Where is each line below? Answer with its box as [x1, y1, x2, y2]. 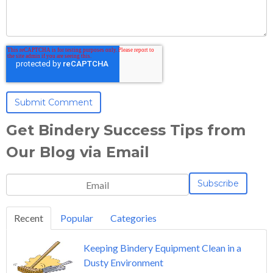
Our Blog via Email [6, 143, 149, 161]
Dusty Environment [83, 257, 163, 269]
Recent [14, 212, 43, 224]
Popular [60, 212, 93, 224]
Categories [110, 212, 157, 224]
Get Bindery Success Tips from [6, 121, 246, 140]
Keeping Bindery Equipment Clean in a [83, 242, 241, 254]
